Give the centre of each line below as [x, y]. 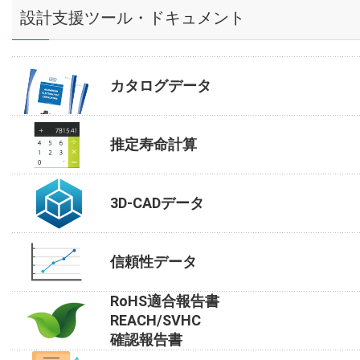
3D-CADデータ [157, 203]
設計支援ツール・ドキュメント [133, 18]
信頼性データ [153, 262]
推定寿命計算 [153, 145]
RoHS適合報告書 [165, 301]
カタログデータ [161, 86]
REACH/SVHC [155, 321]
